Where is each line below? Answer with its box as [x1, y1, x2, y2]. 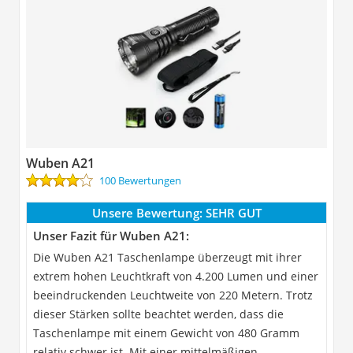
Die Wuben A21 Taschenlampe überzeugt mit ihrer [33, 249, 302, 265]
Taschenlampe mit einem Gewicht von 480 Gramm [33, 325, 299, 340]
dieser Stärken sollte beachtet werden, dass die [33, 306, 284, 321]
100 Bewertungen [99, 173, 181, 188]
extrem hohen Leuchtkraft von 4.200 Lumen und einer [33, 268, 318, 284]
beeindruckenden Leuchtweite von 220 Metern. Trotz [33, 287, 313, 303]
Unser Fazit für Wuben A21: [33, 227, 189, 243]
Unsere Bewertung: [91, 204, 203, 221]
